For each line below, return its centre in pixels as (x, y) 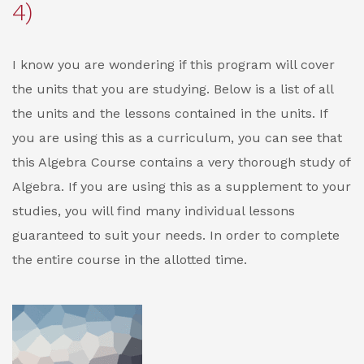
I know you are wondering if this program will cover (173, 65)
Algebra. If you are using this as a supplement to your (182, 186)
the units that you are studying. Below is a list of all (173, 89)
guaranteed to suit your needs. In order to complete (176, 235)
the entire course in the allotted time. (130, 260)
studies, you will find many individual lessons (154, 211)
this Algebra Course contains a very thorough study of (181, 162)
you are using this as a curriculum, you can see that (177, 138)
